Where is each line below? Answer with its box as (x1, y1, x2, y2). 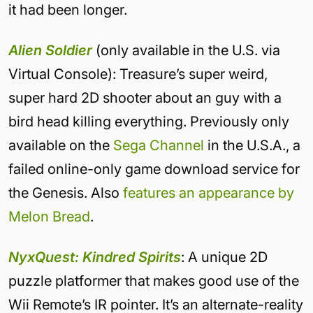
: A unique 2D (181, 249, 268, 265)
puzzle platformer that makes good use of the (8, 272, 299, 289)
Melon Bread (8, 208, 90, 225)
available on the (8, 137, 113, 154)
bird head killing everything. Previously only (8, 113, 289, 130)
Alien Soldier (8, 42, 92, 59)
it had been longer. (8, 1, 134, 18)
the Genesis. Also (8, 184, 123, 201)
